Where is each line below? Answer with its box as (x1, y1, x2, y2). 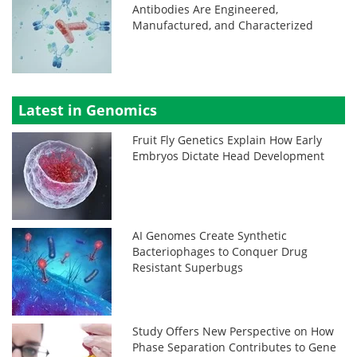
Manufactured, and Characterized (132, 17, 314, 33)
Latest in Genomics (18, 100, 157, 120)
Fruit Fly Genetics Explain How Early (132, 131, 323, 147)
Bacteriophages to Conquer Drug (132, 243, 308, 259)
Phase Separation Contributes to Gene (132, 339, 337, 355)
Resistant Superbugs (132, 259, 244, 275)
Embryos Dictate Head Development (132, 147, 325, 163)
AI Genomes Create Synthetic (132, 227, 288, 243)
